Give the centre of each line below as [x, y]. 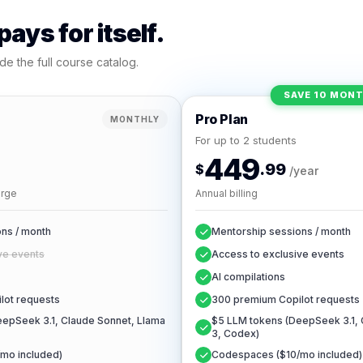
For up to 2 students [246, 140]
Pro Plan [222, 119]
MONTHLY [135, 119]
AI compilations [248, 277]
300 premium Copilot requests [286, 299]
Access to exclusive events [278, 254]
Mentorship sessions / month [281, 231]
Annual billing [226, 193]
